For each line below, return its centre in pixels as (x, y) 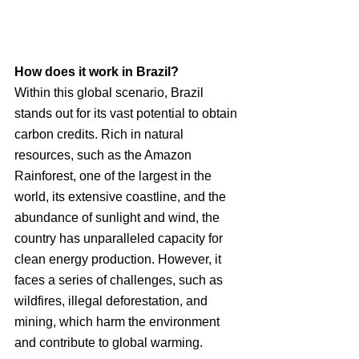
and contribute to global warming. (109, 342)
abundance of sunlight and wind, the (119, 217)
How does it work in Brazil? (97, 71)
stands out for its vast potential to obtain (127, 113)
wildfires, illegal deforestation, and (113, 301)
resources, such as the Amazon (105, 155)
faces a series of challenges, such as (120, 280)
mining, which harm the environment (119, 321)
